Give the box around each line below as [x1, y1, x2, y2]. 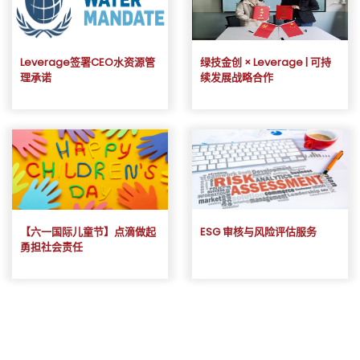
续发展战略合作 [200, 69, 273, 85]
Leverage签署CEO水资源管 [20, 54, 155, 70]
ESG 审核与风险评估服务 [200, 223, 317, 239]
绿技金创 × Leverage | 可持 [200, 54, 331, 70]
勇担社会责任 [20, 239, 83, 255]
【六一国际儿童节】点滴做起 [20, 223, 156, 239]
